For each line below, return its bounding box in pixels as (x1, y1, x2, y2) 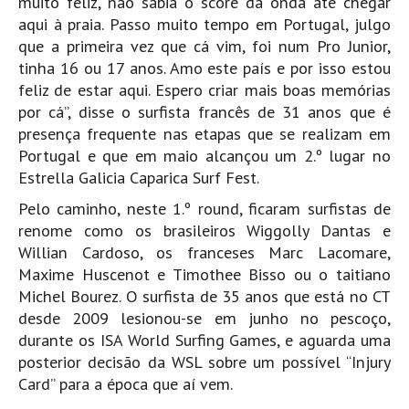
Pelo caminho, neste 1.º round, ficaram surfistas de (18, 198, 391, 220)
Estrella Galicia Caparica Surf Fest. (18, 167, 259, 189)
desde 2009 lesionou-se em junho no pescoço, (18, 308, 391, 330)
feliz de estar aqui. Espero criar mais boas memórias (18, 79, 391, 101)
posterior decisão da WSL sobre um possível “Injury (18, 351, 391, 373)
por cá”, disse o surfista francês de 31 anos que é (18, 101, 391, 123)
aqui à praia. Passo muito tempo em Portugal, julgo (18, 14, 391, 36)
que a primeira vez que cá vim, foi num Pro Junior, (18, 36, 391, 58)
